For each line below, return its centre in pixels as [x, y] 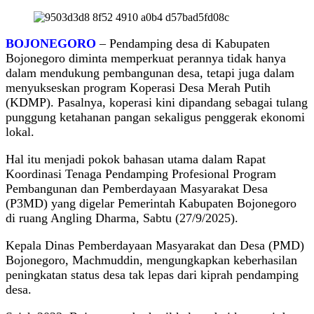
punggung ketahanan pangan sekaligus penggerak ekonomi [155, 117]
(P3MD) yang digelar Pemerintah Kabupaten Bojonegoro [151, 204]
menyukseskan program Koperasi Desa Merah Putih [138, 88]
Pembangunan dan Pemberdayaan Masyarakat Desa [137, 189]
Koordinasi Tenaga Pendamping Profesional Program [141, 174]
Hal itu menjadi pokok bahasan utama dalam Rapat [136, 159]
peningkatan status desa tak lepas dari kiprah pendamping [152, 275]
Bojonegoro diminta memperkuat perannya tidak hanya [146, 59]
